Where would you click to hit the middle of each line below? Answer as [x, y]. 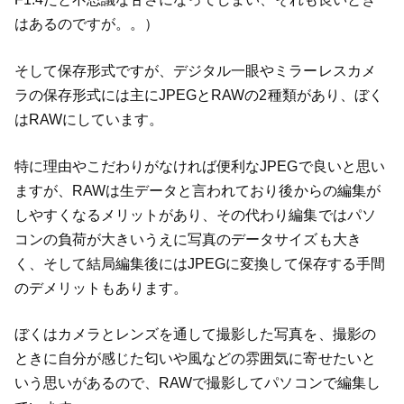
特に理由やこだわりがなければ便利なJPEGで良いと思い [199, 166]
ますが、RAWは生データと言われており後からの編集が [197, 190]
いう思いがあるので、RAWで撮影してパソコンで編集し [197, 383]
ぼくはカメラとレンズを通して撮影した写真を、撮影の [195, 335]
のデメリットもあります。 [101, 288]
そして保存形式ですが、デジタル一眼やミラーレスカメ [195, 70]
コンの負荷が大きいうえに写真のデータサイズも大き [188, 239]
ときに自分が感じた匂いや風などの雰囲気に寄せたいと [195, 359]
